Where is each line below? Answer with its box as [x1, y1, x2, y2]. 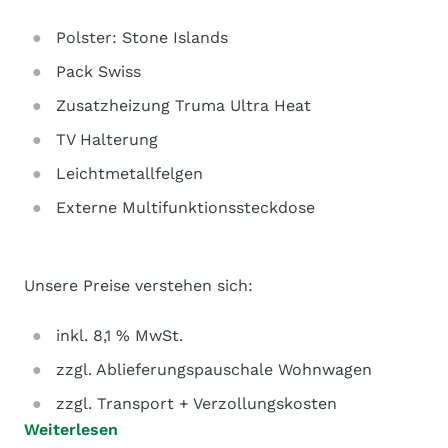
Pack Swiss [56, 62, 141, 81]
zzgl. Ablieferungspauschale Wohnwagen [56, 360, 372, 379]
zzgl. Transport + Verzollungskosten [56, 394, 337, 413]
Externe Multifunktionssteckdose [56, 198, 315, 217]
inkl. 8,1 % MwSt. [56, 326, 183, 345]
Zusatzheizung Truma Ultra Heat [56, 96, 311, 115]
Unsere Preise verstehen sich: [24, 276, 253, 295]
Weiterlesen [24, 420, 118, 439]
